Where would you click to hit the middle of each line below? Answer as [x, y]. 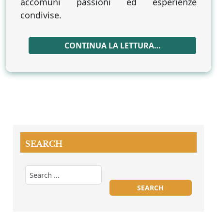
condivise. [41, 15]
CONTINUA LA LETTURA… [112, 45]
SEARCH [44, 144]
